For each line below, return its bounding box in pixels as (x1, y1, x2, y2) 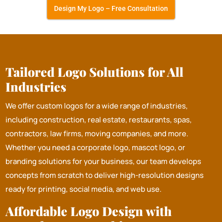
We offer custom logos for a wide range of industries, (5, 101, 188, 111)
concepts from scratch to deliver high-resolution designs (5, 170, 204, 181)
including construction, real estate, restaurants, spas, (5, 114, 192, 125)
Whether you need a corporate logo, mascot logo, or (5, 142, 186, 153)
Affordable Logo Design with (5, 203, 172, 220)
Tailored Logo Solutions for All (5, 63, 184, 80)
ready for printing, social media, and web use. (5, 184, 162, 195)
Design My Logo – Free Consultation (54, 4, 168, 13)
